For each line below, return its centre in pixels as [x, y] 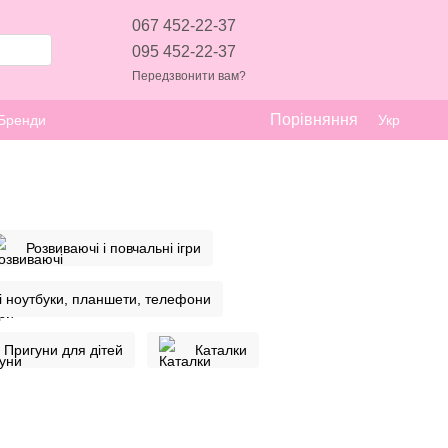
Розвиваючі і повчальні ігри [113, 248]
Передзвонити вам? [189, 75]
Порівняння [314, 119]
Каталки [221, 350]
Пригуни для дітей [63, 350]
